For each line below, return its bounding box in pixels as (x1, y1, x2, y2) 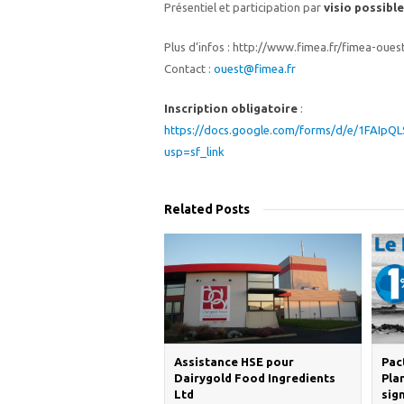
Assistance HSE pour (174, 355, 294, 369)
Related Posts (164, 202, 250, 216)
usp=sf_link (164, 145, 225, 158)
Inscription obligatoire (164, 102, 298, 115)
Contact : (164, 62, 214, 75)
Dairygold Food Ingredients (174, 372, 335, 385)
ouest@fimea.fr (214, 62, 296, 75)
